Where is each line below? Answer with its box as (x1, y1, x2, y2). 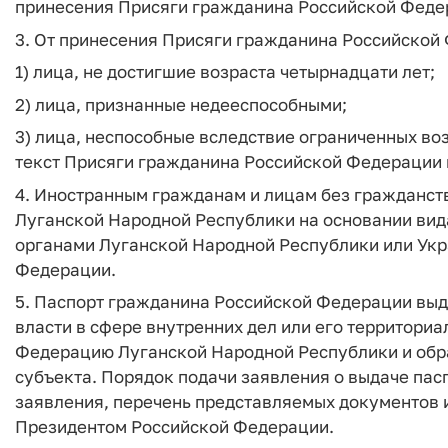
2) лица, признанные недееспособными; (15, 93, 347, 115)
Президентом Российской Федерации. (15, 416, 334, 437)
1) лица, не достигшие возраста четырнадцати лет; (15, 61, 435, 82)
